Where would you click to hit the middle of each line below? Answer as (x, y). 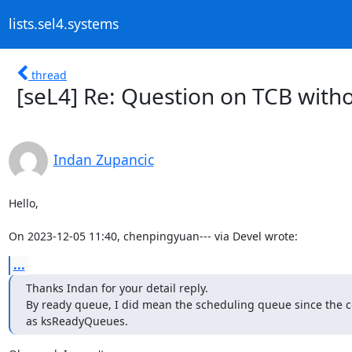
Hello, (23, 203)
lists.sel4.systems (63, 24)
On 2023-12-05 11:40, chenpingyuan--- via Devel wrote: (153, 236)
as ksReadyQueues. (77, 321)
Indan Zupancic (103, 159)
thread (49, 75)
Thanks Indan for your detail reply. (117, 288)
